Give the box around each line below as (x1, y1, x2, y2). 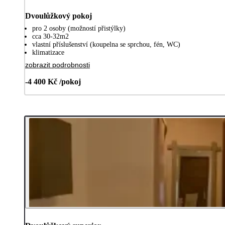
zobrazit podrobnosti (25, 60, 90, 69)
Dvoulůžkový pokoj (25, 11, 92, 20)
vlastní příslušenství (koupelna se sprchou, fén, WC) (32, 40, 180, 48)
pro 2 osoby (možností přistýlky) (32, 24, 126, 32)
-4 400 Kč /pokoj (25, 77, 81, 86)
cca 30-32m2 (32, 32, 69, 40)
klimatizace (32, 48, 64, 56)
